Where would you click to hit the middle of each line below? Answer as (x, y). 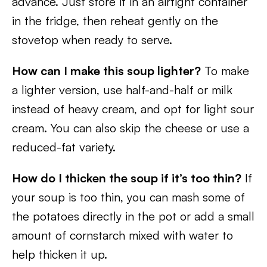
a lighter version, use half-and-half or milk (122, 90)
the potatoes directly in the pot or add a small (133, 216)
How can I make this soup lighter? (106, 71)
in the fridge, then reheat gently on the (115, 21)
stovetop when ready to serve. (92, 40)
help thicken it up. (60, 254)
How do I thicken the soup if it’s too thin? (127, 178)
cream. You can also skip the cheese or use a (131, 128)
